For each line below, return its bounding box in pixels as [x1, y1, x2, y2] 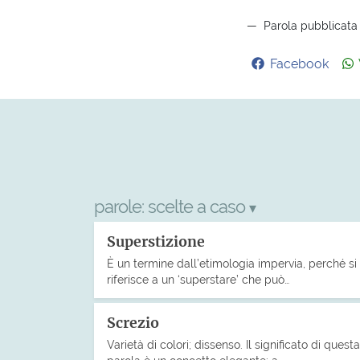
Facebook [270, 55, 329, 72]
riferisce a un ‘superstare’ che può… [107, 272, 289, 286]
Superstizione [107, 233, 205, 252]
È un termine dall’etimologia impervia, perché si [107, 256, 357, 270]
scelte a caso [148, 195, 249, 217]
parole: [94, 195, 148, 217]
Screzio [107, 313, 159, 332]
